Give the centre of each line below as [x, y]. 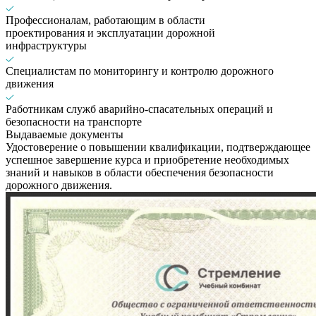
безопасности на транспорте [74, 122]
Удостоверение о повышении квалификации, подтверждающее [158, 147]
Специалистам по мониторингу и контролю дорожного [140, 71]
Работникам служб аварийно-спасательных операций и [139, 109]
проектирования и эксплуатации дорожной [110, 33]
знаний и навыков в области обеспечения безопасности [140, 172]
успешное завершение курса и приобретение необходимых [147, 160]
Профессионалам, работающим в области [105, 20]
